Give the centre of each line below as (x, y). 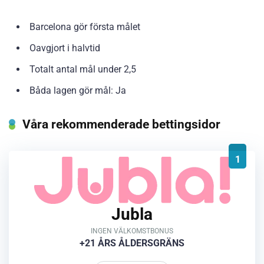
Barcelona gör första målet (85, 27)
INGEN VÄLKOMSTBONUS (132, 231)
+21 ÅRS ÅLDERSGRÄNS (132, 243)
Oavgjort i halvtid (65, 48)
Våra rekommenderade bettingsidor (121, 124)
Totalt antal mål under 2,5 (83, 70)
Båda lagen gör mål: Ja (78, 91)
